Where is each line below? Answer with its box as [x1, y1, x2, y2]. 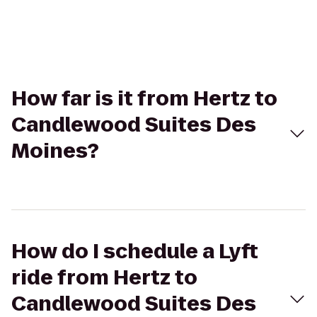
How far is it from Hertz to [11, 85, 277, 113]
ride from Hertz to [11, 264, 197, 292]
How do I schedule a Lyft [11, 238, 258, 265]
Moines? [11, 137, 99, 165]
